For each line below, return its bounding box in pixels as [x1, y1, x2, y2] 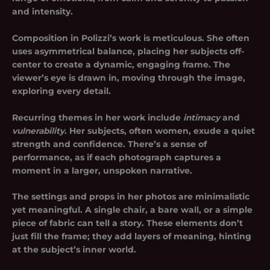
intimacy [183, 112, 220, 122]
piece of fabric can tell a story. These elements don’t [12, 218, 243, 228]
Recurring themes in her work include [12, 112, 183, 122]
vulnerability [12, 125, 64, 136]
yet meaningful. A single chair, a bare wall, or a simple [12, 205, 253, 215]
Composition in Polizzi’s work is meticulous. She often [12, 33, 250, 43]
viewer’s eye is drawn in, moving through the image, [12, 72, 245, 83]
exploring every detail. [12, 86, 111, 96]
